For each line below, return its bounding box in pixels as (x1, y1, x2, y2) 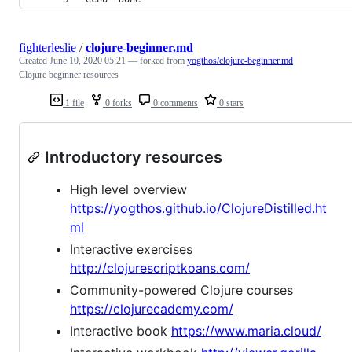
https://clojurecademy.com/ (70, 300, 233, 317)
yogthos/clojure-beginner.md (187, 54, 293, 66)
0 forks (103, 97, 132, 108)
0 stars (217, 97, 244, 108)
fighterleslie (19, 40, 76, 54)
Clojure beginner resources (19, 68, 119, 80)
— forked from (128, 54, 187, 66)
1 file (63, 97, 84, 108)
